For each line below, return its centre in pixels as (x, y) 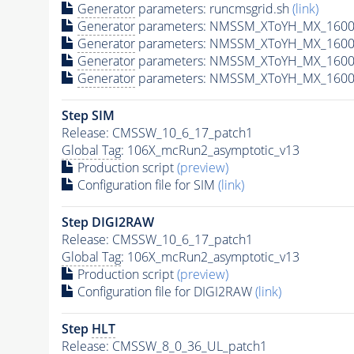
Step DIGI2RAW (107, 222)
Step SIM (88, 115)
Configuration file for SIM (146, 185)
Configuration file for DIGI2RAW (164, 291)
